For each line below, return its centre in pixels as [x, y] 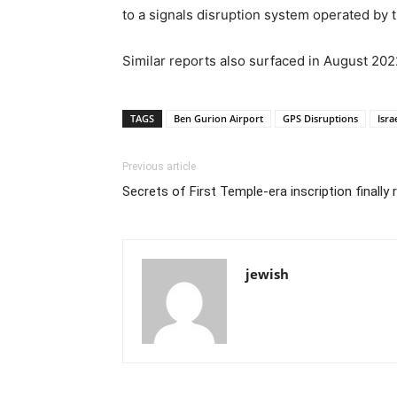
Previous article [159, 167]
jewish [267, 274]
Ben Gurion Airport [218, 119]
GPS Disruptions [320, 119]
